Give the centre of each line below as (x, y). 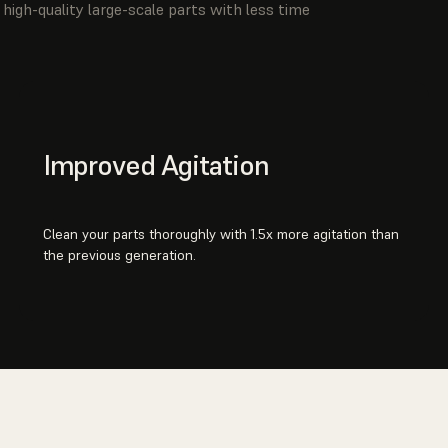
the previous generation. (119, 255)
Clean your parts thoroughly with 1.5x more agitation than (220, 234)
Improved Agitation (155, 166)
